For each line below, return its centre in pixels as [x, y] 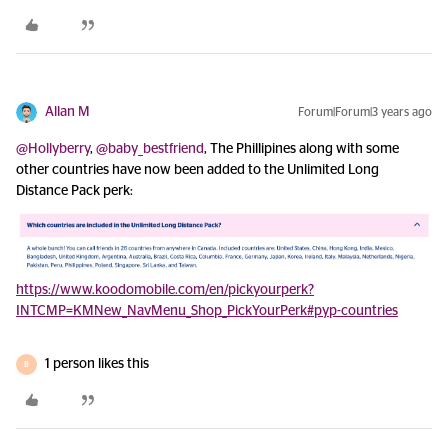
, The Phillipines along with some [301, 149]
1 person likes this [97, 364]
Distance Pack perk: [74, 191]
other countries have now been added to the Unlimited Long [197, 170]
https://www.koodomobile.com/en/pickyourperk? [165, 290]
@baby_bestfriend [150, 149]
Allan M [67, 112]
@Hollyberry [53, 149]
